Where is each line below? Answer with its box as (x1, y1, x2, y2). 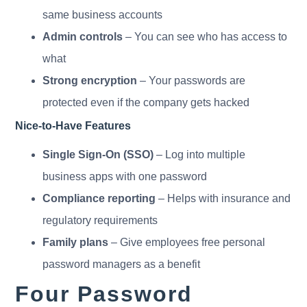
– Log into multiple (153, 148, 246, 160)
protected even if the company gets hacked (42, 96, 250, 108)
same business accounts (42, 8, 163, 21)
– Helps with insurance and (156, 192, 291, 204)
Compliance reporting (42, 192, 156, 204)
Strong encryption (42, 74, 138, 86)
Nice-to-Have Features (15, 119, 132, 132)
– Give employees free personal (108, 236, 266, 248)
